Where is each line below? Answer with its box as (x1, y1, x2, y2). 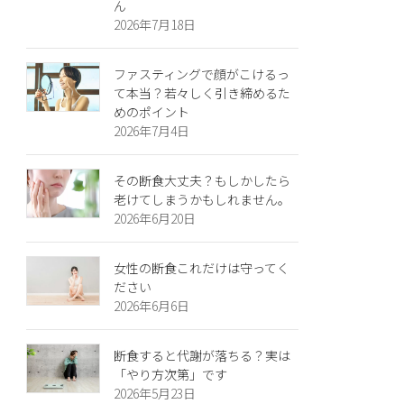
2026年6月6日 (114, 297, 190, 315)
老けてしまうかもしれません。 (114, 190, 291, 208)
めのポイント (114, 103, 190, 121)
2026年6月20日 (114, 209, 197, 227)
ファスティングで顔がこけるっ (114, 65, 290, 83)
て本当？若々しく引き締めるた (114, 84, 291, 102)
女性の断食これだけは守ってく (114, 259, 290, 277)
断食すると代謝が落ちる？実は (114, 346, 291, 364)
